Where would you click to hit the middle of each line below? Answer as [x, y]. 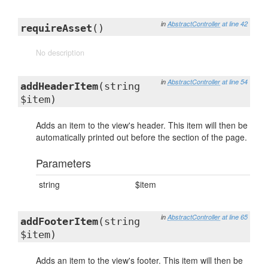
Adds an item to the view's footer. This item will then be [139, 260]
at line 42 [235, 24]
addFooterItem [59, 221]
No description [60, 53]
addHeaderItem [59, 86]
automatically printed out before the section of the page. [141, 137]
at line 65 [235, 217]
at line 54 [235, 82]
